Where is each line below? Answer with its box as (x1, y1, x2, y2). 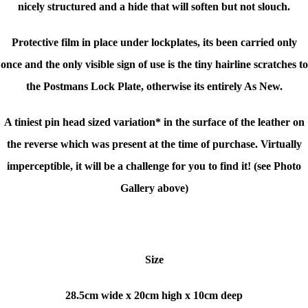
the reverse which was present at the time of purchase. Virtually (6, 138, 302, 151)
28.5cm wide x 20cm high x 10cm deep (65, 289, 243, 302)
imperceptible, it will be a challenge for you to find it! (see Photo (7, 160, 301, 173)
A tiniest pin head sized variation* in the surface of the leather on (3, 116, 305, 129)
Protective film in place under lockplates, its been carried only (11, 36, 297, 49)
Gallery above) (120, 182, 188, 195)
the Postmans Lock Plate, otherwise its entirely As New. (25, 80, 283, 93)
